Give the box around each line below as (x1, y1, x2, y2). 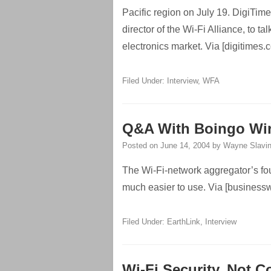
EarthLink (167, 217, 200, 226)
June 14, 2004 (160, 141, 210, 150)
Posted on (122, 141, 160, 150)
